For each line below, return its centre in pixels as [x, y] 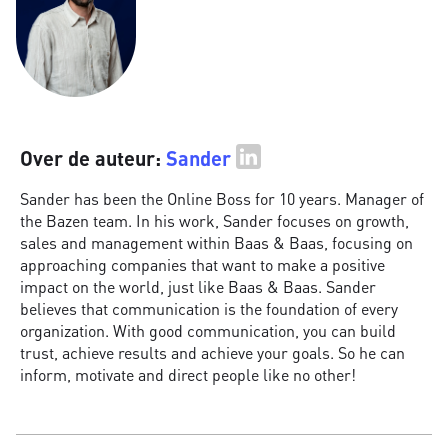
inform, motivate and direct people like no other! [188, 375]
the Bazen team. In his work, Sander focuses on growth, [214, 221]
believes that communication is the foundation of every [209, 309]
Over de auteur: [90, 158]
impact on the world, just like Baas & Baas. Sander [198, 287]
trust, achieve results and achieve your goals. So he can [212, 353]
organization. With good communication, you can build [208, 331]
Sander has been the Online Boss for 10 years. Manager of [222, 199]
